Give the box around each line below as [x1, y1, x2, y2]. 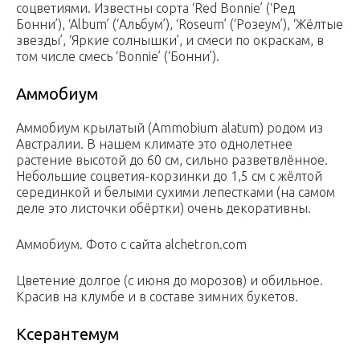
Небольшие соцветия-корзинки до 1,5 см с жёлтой [16, 169, 322, 184]
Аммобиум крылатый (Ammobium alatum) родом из [16, 121, 323, 136]
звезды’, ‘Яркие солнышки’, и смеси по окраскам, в [16, 33, 324, 48]
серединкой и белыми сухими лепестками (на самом [16, 185, 335, 200]
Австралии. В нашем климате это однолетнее [16, 137, 292, 152]
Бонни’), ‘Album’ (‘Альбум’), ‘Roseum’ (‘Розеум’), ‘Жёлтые [16, 17, 343, 32]
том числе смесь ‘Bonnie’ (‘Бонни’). [16, 49, 219, 64]
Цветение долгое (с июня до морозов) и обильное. [16, 273, 323, 288]
